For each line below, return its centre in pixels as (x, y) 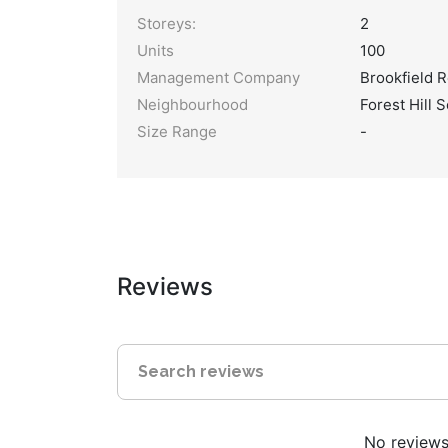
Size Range (177, 131)
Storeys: (166, 23)
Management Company (218, 77)
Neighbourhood (192, 104)
